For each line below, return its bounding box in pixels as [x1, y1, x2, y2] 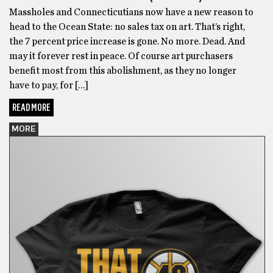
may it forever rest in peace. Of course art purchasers [9, 51, 233, 62]
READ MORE [12, 102, 51, 114]
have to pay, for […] [9, 80, 88, 91]
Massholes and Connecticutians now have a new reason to [9, 7, 253, 18]
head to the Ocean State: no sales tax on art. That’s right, [9, 22, 245, 32]
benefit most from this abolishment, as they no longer [9, 66, 236, 76]
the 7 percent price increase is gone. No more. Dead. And [9, 37, 245, 47]
